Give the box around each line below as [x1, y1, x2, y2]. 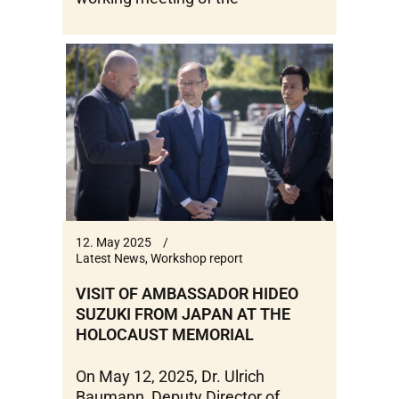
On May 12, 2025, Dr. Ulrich [76, 367, 265, 387]
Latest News [76, 251, 145, 266]
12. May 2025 [76, 235, 151, 250]
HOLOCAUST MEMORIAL [76, 325, 254, 345]
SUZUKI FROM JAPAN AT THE [76, 305, 290, 324]
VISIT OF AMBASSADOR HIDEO [76, 284, 298, 304]
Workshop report [151, 251, 243, 266]
